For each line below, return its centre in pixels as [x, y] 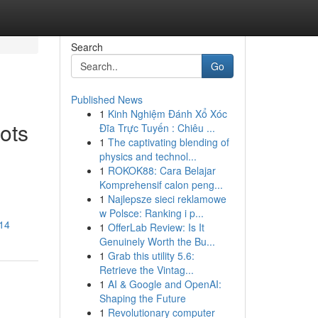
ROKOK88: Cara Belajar [161, 170]
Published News [106, 99]
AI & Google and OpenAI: [164, 284]
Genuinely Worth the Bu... [157, 241]
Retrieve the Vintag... [146, 270]
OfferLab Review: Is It [156, 227]
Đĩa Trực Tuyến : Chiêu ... [157, 128]
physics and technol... [148, 156]
